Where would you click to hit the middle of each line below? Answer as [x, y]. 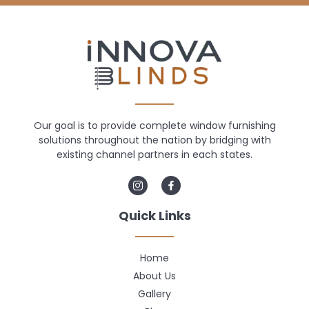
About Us [154, 276]
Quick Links [154, 216]
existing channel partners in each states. [154, 155]
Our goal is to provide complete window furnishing [154, 126]
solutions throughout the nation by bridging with [154, 140]
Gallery [154, 294]
